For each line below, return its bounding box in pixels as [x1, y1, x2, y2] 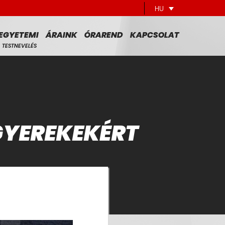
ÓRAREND [84, 29, 123, 41]
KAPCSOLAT [130, 29, 179, 41]
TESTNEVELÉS [2, 42, 37, 50]
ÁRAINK [45, 29, 77, 41]
